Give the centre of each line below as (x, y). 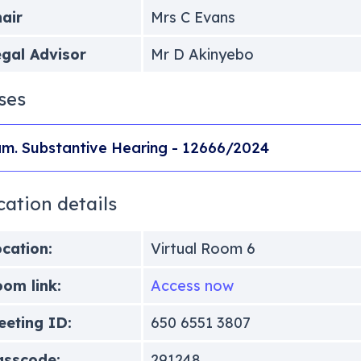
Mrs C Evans (193, 17)
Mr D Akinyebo (202, 54)
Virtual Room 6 (203, 248)
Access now (192, 285)
